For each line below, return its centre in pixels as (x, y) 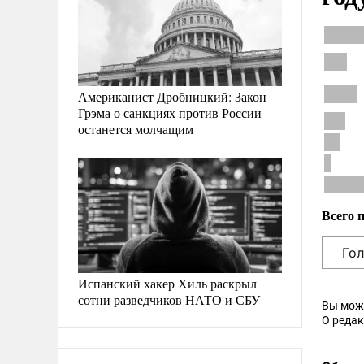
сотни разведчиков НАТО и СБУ (169, 299)
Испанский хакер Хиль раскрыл (167, 283)
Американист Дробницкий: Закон (172, 96)
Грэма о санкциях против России (170, 112)
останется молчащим (136, 128)
